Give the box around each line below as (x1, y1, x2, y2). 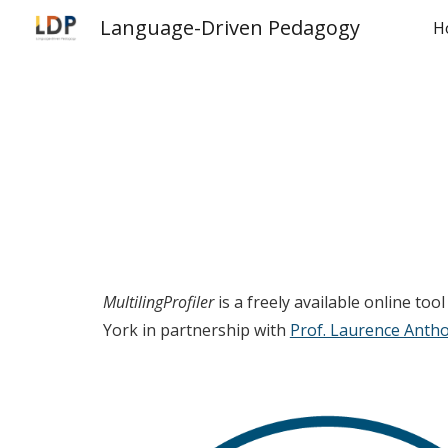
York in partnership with (102, 319, 290, 341)
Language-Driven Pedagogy (100, 14, 361, 41)
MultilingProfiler (102, 291, 218, 313)
